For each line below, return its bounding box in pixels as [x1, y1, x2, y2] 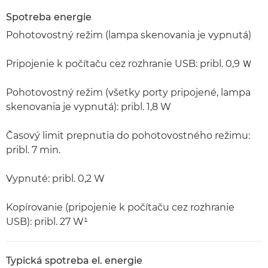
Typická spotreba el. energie [6, 254, 142, 266]
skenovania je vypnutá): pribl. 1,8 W [6, 100, 171, 112]
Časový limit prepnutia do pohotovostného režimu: [6, 129, 250, 141]
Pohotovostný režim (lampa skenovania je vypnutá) [6, 29, 251, 41]
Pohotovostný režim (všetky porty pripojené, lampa [6, 86, 251, 98]
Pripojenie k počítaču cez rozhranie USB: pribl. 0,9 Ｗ [6, 57, 252, 69]
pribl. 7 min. [6, 144, 60, 156]
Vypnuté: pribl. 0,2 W [6, 172, 105, 184]
